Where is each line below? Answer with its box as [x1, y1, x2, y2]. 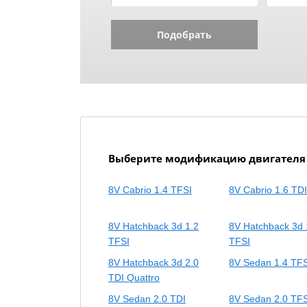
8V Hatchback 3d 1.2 [108, 220, 199, 232]
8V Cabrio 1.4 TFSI [108, 184, 192, 195]
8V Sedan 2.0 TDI [108, 293, 186, 304]
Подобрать [156, 27, 212, 41]
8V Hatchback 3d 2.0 [108, 256, 199, 268]
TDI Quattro [108, 271, 160, 283]
